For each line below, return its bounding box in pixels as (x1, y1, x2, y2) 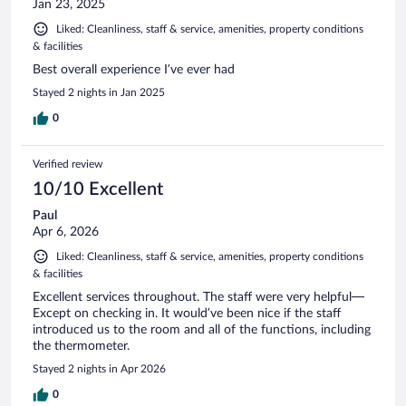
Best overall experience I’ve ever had (33, 63, 235, 76)
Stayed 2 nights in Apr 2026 (33, 362, 166, 374)
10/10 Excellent (33, 179, 163, 198)
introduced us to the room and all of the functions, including (33, 323, 371, 336)
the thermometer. (33, 339, 130, 353)
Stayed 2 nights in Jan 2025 (33, 86, 165, 98)
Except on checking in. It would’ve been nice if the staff (33, 306, 341, 320)
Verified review (33, 158, 102, 169)
